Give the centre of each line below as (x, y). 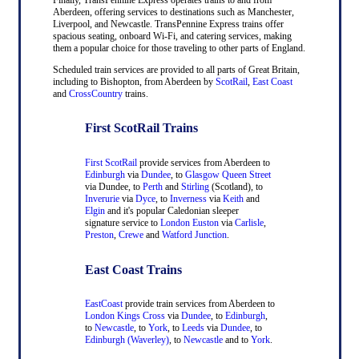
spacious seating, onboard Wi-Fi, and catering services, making (172, 36)
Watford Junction (194, 235)
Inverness (188, 199)
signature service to (121, 223)
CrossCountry (95, 93)
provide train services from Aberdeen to (198, 304)
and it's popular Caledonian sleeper (171, 211)
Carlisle (249, 223)
